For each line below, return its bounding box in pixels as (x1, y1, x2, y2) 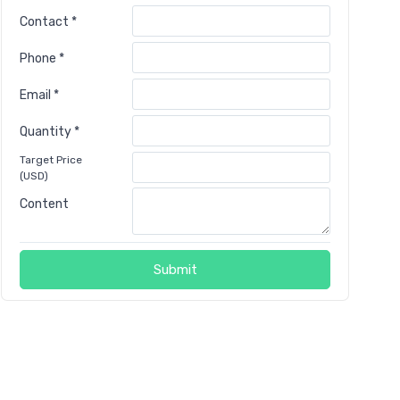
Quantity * (20, 123, 79, 139)
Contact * (20, 13, 77, 29)
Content (20, 196, 69, 212)
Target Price (20, 153, 82, 166)
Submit (153, 262, 197, 279)
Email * (20, 87, 59, 103)
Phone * (20, 50, 64, 66)
